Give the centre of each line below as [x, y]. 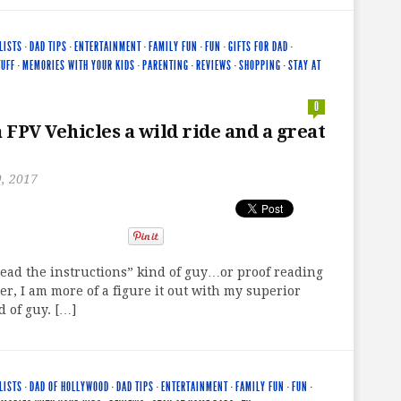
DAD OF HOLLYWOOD [69, 387]
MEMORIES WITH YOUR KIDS [79, 65]
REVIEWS [214, 65]
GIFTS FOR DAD [258, 47]
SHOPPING [260, 65]
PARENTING [166, 65]
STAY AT [305, 65]
